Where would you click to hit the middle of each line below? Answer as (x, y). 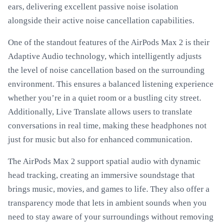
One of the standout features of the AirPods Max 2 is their (109, 42)
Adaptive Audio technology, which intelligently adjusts (105, 56)
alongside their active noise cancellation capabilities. (101, 21)
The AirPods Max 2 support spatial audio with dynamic (104, 161)
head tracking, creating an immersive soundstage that (101, 175)
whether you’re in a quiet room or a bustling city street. (105, 98)
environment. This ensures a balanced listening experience (111, 84)
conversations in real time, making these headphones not (107, 126)
